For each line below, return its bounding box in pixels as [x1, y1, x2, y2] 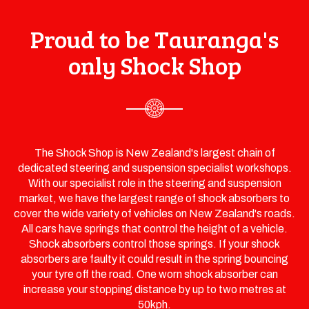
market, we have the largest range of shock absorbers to [19, 192, 290, 204]
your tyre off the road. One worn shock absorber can [31, 268, 278, 280]
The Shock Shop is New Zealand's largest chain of [34, 146, 275, 159]
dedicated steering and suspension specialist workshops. [17, 161, 292, 174]
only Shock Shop [68, 48, 241, 81]
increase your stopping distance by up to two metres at [23, 283, 286, 295]
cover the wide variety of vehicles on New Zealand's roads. [14, 207, 295, 219]
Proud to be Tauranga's [30, 21, 279, 55]
